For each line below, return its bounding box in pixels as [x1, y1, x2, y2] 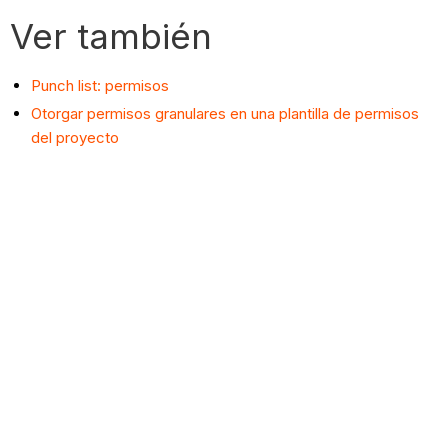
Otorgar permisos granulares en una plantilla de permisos [31, 104, 420, 124]
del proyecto [31, 128, 120, 148]
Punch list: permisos [31, 76, 170, 96]
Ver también [10, 15, 213, 58]
